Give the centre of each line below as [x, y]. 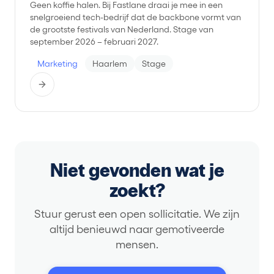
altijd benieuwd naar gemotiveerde [137, 229]
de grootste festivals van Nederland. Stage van [122, 29]
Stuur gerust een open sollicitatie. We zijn [137, 214]
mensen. [137, 244]
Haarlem [110, 64]
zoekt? [137, 191]
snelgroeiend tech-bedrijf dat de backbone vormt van [135, 17]
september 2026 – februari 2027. [94, 42]
